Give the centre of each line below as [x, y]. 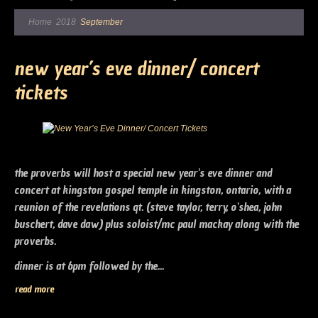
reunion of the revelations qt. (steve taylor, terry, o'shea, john [148, 207]
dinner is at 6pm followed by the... [89, 266]
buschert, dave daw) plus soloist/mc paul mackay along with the [157, 224]
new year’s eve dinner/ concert [136, 68]
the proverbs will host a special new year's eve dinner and [143, 173]
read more [34, 290]
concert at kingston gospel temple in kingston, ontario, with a [153, 190]
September [102, 22]
